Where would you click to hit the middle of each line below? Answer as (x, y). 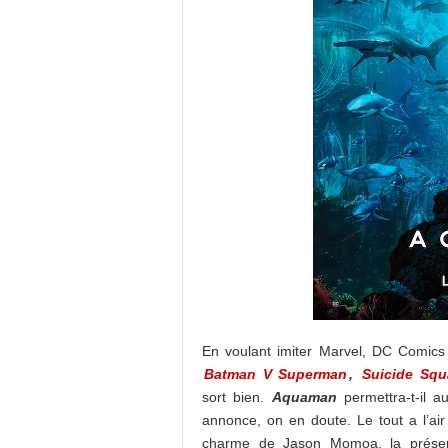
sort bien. (237, 397)
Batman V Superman (276, 374)
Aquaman (304, 397)
